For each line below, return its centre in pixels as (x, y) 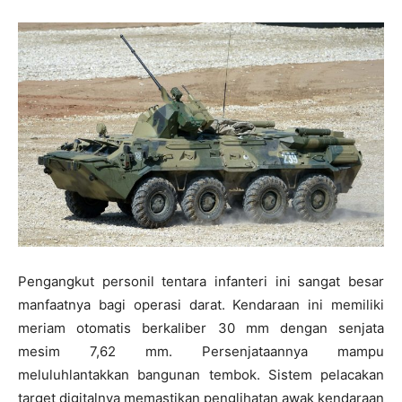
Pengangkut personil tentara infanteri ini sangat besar (201, 282)
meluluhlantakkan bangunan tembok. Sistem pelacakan (201, 375)
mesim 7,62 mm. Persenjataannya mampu (201, 352)
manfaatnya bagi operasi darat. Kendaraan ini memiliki (201, 305)
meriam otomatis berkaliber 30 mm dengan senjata (201, 328)
